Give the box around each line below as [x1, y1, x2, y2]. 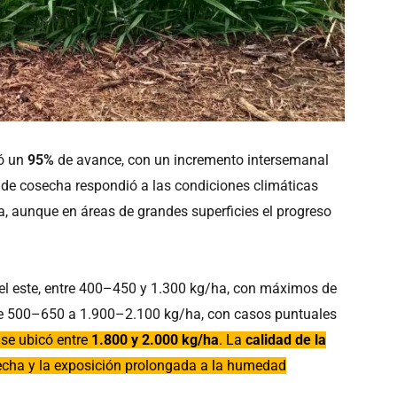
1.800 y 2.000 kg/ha [91, 331, 220, 349]
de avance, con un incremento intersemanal [58, 151, 330, 168]
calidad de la [245, 331, 327, 349]
